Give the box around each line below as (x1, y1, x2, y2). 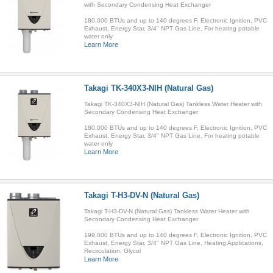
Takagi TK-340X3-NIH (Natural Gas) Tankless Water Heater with (83, 101, 262, 107)
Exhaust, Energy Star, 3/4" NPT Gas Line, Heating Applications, (83, 239, 263, 246)
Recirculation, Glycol (83, 247, 141, 254)
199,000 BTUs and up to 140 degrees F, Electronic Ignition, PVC (83, 232, 267, 238)
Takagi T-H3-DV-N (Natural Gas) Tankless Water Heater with (83, 208, 250, 214)
